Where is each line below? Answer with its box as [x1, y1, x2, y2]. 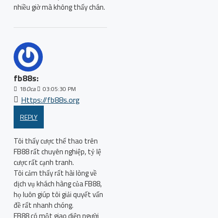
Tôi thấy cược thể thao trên [14, 135, 98, 146]
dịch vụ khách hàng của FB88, [14, 178, 102, 189]
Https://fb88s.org [21, 94, 80, 106]
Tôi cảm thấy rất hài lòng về [14, 167, 97, 179]
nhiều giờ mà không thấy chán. [14, 1, 105, 13]
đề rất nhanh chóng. [14, 200, 73, 211]
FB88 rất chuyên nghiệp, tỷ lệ [14, 146, 101, 157]
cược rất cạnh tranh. [14, 157, 74, 168]
